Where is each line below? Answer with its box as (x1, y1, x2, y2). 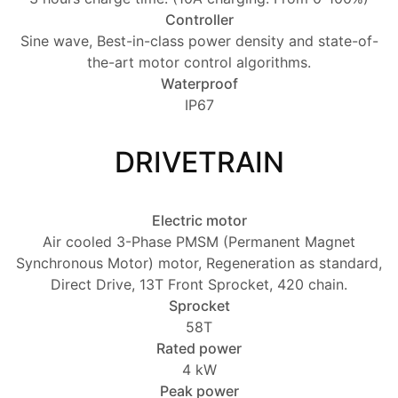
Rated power (156, 339, 242, 358)
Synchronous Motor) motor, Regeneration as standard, (16, 254, 382, 273)
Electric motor (151, 211, 247, 230)
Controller (164, 11, 234, 29)
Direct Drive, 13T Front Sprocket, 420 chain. (51, 275, 347, 294)
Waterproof (160, 75, 238, 93)
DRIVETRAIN (114, 145, 284, 180)
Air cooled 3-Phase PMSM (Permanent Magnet (43, 233, 355, 251)
